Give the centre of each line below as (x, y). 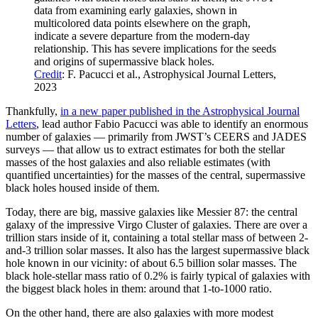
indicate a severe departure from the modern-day (142, 35)
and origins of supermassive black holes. (124, 61)
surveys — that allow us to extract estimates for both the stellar (145, 149)
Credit (48, 74)
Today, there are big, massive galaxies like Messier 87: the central (152, 212)
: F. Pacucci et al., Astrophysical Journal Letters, (169, 74)
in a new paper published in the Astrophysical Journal (180, 111)
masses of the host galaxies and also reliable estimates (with (138, 162)
